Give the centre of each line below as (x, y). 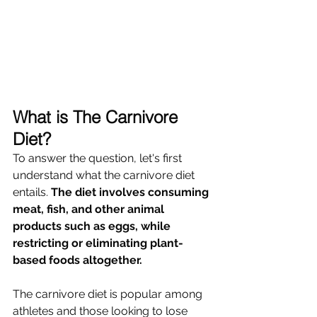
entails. (32, 192)
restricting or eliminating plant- (98, 243)
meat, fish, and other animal (90, 209)
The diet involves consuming (131, 192)
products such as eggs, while (93, 226)
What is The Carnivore (98, 117)
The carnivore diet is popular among (109, 294)
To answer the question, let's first (99, 158)
